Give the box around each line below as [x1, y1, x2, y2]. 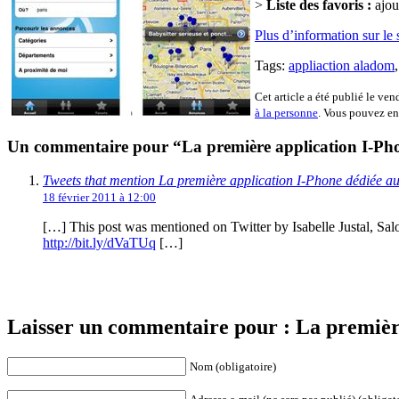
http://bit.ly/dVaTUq [43, 235, 156, 251]
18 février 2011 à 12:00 [43, 191, 156, 205]
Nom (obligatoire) [190, 360, 276, 374]
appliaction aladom [289, 57, 395, 73]
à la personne [255, 105, 318, 119]
